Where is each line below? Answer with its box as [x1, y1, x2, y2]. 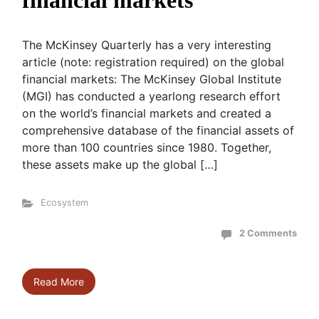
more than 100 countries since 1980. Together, [22, 140, 271, 155]
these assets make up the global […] [22, 157, 218, 172]
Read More [33, 276, 84, 288]
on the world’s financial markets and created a [22, 106, 271, 120]
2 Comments [239, 228, 297, 239]
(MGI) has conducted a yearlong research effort [22, 89, 281, 103]
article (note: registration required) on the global [22, 55, 284, 69]
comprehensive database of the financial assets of [22, 123, 294, 137]
